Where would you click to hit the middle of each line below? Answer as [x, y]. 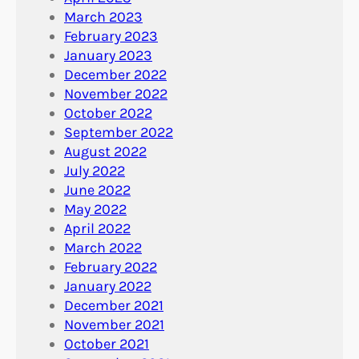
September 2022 [119, 133]
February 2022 [111, 267]
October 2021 [107, 344]
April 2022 [97, 229]
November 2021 [114, 325]
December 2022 [115, 75]
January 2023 [108, 56]
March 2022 [103, 248]
